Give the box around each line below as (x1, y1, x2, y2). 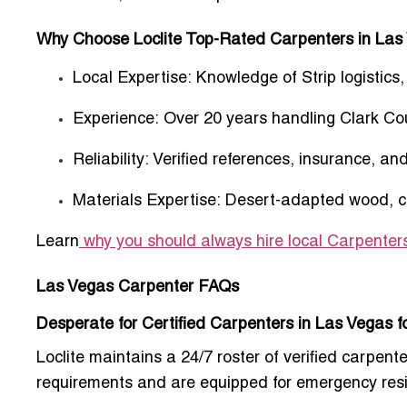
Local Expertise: (73, 71, 192, 87)
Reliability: (73, 153, 149, 169)
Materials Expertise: (73, 194, 221, 210)
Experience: (73, 112, 159, 128)
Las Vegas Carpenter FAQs (36, 280, 239, 296)
